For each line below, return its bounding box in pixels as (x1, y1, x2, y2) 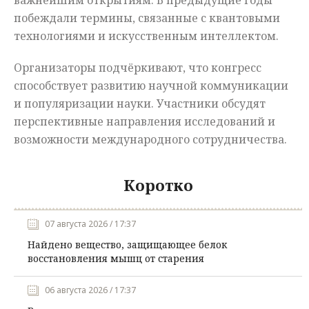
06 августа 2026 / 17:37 (45, 284, 136, 297)
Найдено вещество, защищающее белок (28, 238, 227, 252)
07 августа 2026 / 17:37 (45, 218, 136, 230)
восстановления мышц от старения (28, 252, 204, 266)
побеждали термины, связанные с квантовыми (14, 10, 280, 26)
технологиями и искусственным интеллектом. (14, 28, 279, 44)
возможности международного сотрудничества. (14, 132, 287, 148)
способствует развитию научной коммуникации (14, 78, 288, 94)
